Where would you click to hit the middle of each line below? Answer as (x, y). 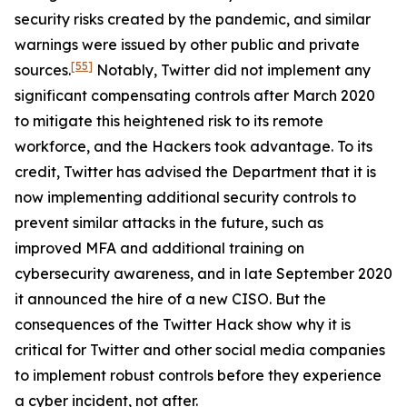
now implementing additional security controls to (185, 197)
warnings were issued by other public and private (187, 45)
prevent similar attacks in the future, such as (169, 223)
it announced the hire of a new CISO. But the (170, 299)
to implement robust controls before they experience (198, 375)
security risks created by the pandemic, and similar (193, 19)
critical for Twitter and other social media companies (200, 350)
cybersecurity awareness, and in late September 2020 (203, 273)
